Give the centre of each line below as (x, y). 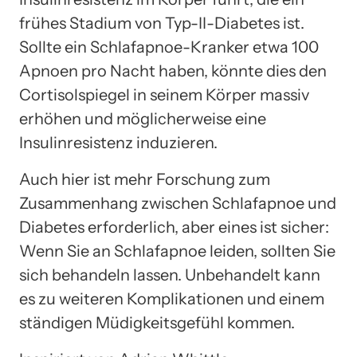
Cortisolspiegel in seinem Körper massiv (164, 94)
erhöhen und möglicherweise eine (143, 118)
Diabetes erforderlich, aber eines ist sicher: (174, 227)
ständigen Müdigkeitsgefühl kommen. (157, 322)
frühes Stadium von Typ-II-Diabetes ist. (162, 23)
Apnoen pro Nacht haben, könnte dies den (173, 71)
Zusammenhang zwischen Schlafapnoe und (178, 203)
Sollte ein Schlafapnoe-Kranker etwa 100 (169, 47)
